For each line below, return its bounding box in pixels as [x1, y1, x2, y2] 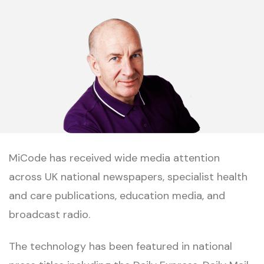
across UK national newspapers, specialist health [9, 170, 247, 184]
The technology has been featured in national [9, 239, 232, 254]
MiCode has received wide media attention [9, 151, 220, 166]
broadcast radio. [9, 207, 90, 222]
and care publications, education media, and [9, 189, 225, 203]
